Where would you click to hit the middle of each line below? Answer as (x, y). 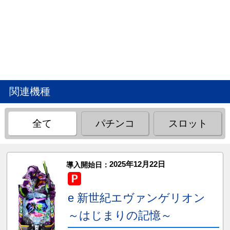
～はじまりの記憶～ (120, 216)
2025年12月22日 (137, 164)
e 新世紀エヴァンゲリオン (136, 198)
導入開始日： (88, 165)
